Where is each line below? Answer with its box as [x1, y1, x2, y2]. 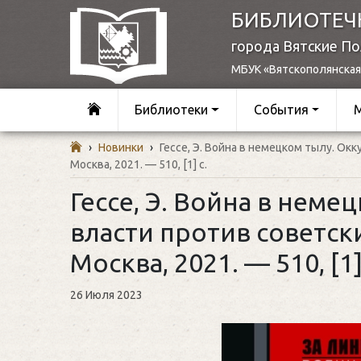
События [253, 102, 309, 118]
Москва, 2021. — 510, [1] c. [70, 157, 207, 171]
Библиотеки [135, 102, 209, 118]
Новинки [98, 140, 143, 154]
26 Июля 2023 [70, 288, 143, 301]
